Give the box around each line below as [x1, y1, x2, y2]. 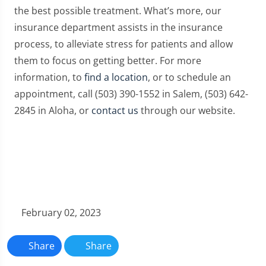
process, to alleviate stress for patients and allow [14, 37, 233, 51]
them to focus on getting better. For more [14, 54, 201, 68]
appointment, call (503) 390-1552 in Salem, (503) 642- [14, 87, 248, 101]
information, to [14, 71, 84, 84]
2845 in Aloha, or [14, 104, 91, 118]
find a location [84, 71, 148, 84]
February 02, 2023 [19, 206, 101, 220]
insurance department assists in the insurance [14, 21, 223, 34]
